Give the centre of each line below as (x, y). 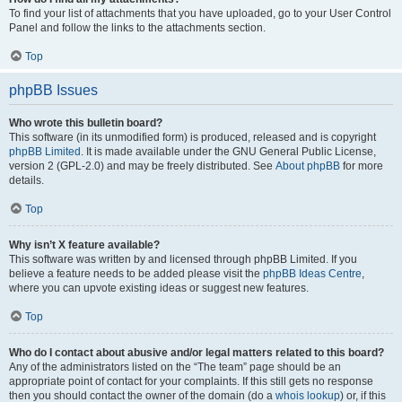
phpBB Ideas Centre (312, 274)
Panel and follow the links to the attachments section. (137, 28)
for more (362, 166)
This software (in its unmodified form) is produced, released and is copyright (192, 137)
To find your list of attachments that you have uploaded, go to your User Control (200, 13)
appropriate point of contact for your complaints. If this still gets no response (191, 381)
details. (26, 180)
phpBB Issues (53, 90)
